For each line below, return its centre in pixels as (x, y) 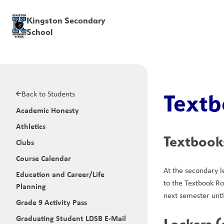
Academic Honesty (47, 110)
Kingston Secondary (66, 20)
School (40, 32)
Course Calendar (43, 158)
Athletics (31, 126)
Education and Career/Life (60, 174)
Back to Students (48, 94)
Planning (31, 186)
